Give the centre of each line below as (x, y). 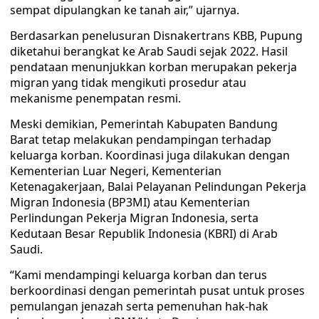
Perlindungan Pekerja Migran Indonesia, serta (134, 218)
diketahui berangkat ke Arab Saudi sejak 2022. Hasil (149, 51)
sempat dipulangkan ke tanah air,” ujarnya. (125, 10)
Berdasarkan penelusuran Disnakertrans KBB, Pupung (156, 36)
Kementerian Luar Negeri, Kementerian (116, 171)
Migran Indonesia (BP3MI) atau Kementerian (130, 202)
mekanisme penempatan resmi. (95, 98)
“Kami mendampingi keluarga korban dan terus (138, 275)
